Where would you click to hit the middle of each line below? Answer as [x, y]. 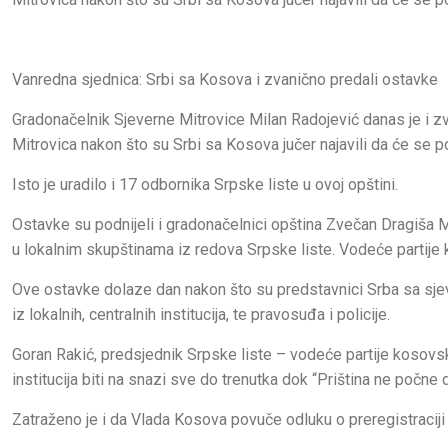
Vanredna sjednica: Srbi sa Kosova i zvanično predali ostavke [225, 79]
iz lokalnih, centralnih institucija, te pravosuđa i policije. [201, 314]
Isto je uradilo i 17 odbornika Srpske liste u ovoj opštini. [205, 184]
